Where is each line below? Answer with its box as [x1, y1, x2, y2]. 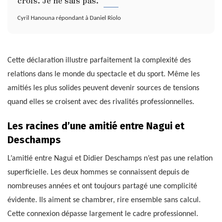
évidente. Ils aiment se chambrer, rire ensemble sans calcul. [7, 196, 201, 205]
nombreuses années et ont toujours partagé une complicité [7, 182, 197, 191]
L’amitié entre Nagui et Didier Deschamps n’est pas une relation [7, 155, 213, 163]
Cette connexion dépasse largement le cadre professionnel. [7, 210, 198, 219]
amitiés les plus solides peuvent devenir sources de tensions [7, 84, 199, 93]
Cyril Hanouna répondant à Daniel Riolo [17, 15, 121, 22]
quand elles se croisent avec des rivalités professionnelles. [7, 98, 194, 107]
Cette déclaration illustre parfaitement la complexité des [7, 56, 191, 65]
